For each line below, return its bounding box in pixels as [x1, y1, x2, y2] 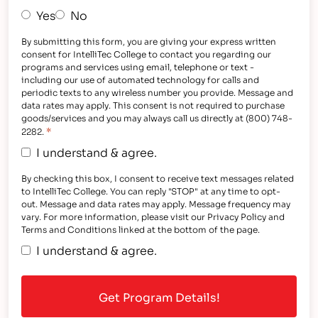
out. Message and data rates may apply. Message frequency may [21, 197, 291, 209]
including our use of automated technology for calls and [21, 72, 260, 85]
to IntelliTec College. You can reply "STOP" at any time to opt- [21, 184, 281, 197]
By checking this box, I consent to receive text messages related [21, 171, 295, 184]
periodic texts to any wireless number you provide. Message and [21, 85, 294, 98]
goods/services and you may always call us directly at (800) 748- [21, 111, 293, 124]
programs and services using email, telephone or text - [21, 60, 255, 72]
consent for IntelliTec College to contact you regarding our [21, 47, 272, 60]
